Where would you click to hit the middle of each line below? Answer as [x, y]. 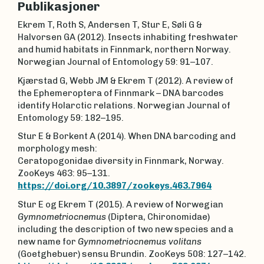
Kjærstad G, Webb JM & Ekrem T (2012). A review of [126, 80]
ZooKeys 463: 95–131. [64, 174]
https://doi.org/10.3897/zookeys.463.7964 [115, 186]
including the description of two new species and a [126, 229]
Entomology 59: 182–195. [71, 118]
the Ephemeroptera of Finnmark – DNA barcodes [121, 93]
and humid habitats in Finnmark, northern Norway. [124, 50]
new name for [48, 241]
